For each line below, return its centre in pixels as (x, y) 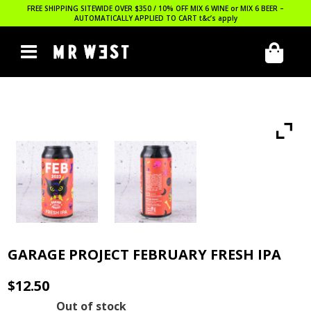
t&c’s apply (218, 18)
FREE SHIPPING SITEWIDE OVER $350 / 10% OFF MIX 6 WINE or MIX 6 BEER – (155, 8)
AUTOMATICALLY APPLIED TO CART (136, 18)
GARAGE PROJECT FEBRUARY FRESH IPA (145, 254)
